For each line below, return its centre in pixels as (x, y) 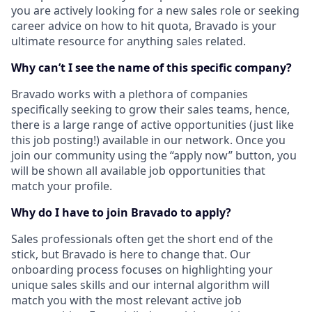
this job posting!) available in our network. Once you (148, 140)
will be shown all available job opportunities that (138, 171)
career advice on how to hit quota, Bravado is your (144, 26)
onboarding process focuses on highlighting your (142, 270)
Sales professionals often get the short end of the (142, 239)
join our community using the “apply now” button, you (154, 155)
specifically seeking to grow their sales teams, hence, (150, 109)
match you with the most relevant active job (126, 300)
